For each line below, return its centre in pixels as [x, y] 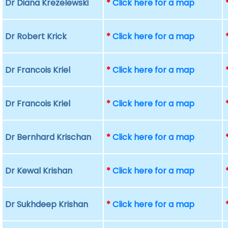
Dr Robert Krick [36, 36]
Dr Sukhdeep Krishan [47, 204]
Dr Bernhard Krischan [48, 137]
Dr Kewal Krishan [39, 171]
